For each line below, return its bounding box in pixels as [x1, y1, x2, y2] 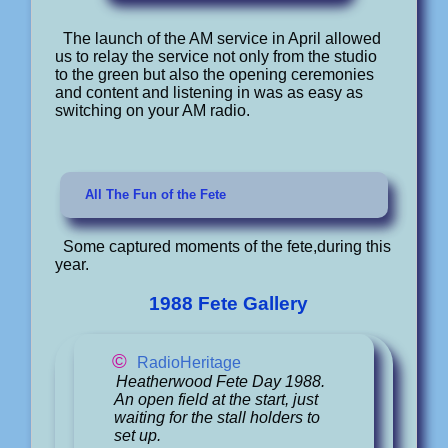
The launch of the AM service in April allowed [62, 30, 381, 48]
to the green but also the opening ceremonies [54, 66, 374, 84]
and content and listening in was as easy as [54, 84, 363, 102]
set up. [114, 426, 161, 444]
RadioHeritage [137, 353, 241, 371]
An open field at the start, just [114, 390, 318, 408]
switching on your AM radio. [54, 102, 250, 120]
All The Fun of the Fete [85, 187, 227, 203]
